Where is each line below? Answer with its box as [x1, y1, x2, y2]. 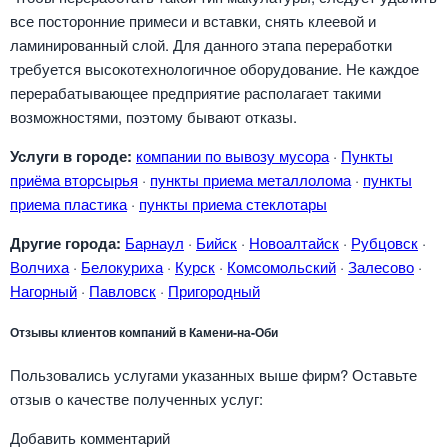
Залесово [348, 255, 414, 277]
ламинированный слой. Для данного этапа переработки [10, 33, 392, 55]
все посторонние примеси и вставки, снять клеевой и [10, 9, 376, 31]
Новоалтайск [249, 231, 339, 253]
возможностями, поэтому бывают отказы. [10, 105, 297, 127]
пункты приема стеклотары [139, 192, 327, 214]
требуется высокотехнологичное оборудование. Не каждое [10, 57, 419, 79]
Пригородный [168, 279, 260, 301]
